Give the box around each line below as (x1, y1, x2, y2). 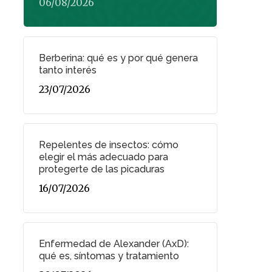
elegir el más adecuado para (38, 151, 168, 163)
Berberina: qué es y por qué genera (38, 52, 198, 64)
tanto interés (38, 64, 97, 76)
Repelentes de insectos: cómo (38, 138, 178, 151)
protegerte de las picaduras (38, 163, 165, 175)
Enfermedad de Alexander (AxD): (38, 237, 189, 250)
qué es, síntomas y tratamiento (38, 250, 179, 262)
